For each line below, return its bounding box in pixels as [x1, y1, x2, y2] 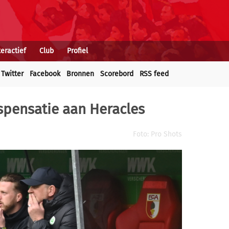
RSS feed [140, 70, 169, 78]
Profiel [67, 47, 88, 55]
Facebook [30, 70, 60, 78]
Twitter [1, 70, 24, 78]
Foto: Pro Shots [133, 130, 182, 139]
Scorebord [100, 70, 133, 78]
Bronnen [66, 70, 94, 78]
